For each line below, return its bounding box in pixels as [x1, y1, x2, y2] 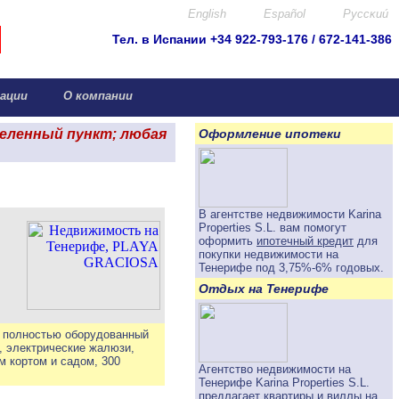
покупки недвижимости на [199, 248, 338, 261]
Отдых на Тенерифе [199, 281, 329, 296]
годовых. [332, 261, 384, 274]
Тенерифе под [199, 261, 279, 274]
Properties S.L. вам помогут [199, 221, 346, 234]
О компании [52, 89, 140, 102]
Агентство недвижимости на [199, 362, 351, 376]
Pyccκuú [339, 7, 388, 20]
